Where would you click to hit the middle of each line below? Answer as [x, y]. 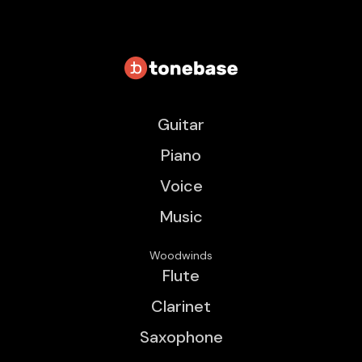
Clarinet [181, 306]
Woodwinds [181, 255]
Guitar [181, 124]
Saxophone [181, 337]
